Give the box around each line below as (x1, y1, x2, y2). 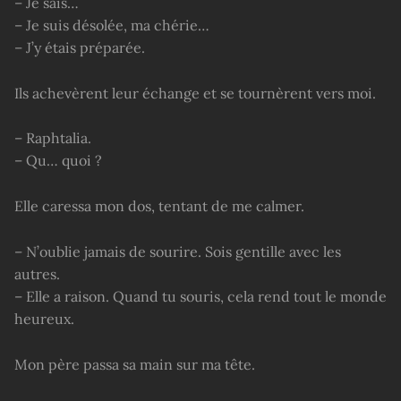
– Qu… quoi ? (14, 151, 102, 170)
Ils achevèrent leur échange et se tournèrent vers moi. (14, 83, 376, 102)
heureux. (14, 310, 74, 328)
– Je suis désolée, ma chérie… (14, 15, 209, 34)
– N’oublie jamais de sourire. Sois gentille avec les (14, 243, 341, 261)
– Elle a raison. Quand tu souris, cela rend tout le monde (14, 287, 387, 306)
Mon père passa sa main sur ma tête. (14, 355, 255, 374)
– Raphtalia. (14, 129, 91, 148)
